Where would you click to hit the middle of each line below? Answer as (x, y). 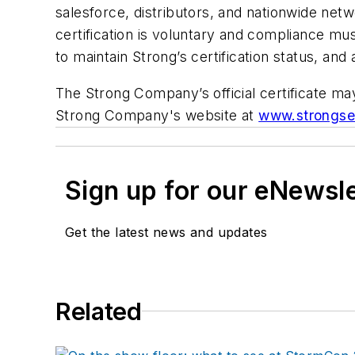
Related (99, 311)
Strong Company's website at (157, 115)
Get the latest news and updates (166, 232)
